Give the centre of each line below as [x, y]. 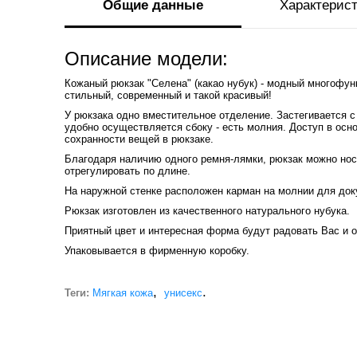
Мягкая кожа [122, 293]
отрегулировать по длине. [127, 171]
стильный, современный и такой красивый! [168, 96]
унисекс [183, 293]
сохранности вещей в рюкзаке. [139, 139]
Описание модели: [146, 59]
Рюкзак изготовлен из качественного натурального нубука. [207, 211]
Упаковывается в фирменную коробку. [157, 251]
